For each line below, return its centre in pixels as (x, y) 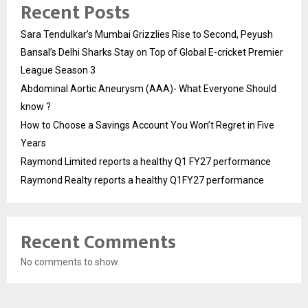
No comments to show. (70, 262)
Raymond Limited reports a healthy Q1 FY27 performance (146, 161)
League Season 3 (58, 70)
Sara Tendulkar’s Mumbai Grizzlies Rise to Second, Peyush (147, 34)
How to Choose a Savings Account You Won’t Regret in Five (147, 125)
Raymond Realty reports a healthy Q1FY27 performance (142, 180)
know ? (36, 106)
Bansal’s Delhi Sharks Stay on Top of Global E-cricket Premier (152, 52)
